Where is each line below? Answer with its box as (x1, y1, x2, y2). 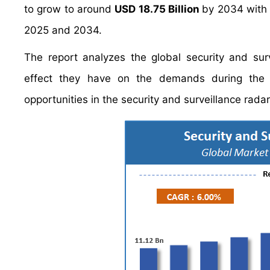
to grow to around (24, 3, 115, 15)
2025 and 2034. (24, 24, 102, 36)
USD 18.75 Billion (115, 3, 202, 15)
